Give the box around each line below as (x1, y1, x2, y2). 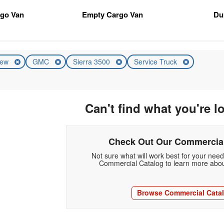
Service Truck (133, 56, 179, 66)
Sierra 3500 (72, 56, 112, 66)
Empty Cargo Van (81, 8, 143, 20)
